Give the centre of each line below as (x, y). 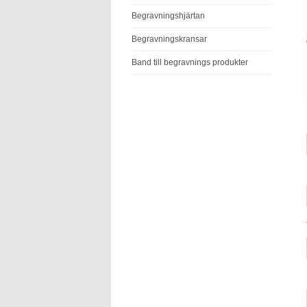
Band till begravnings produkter (190, 62)
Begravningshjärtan (168, 16)
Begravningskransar (169, 39)
